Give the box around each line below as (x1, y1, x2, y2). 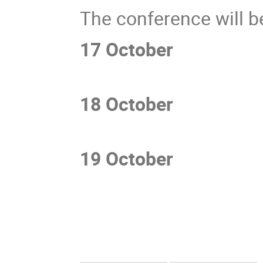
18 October (80, 90, 178, 116)
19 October (80, 146, 193, 171)
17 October (80, 36, 178, 62)
